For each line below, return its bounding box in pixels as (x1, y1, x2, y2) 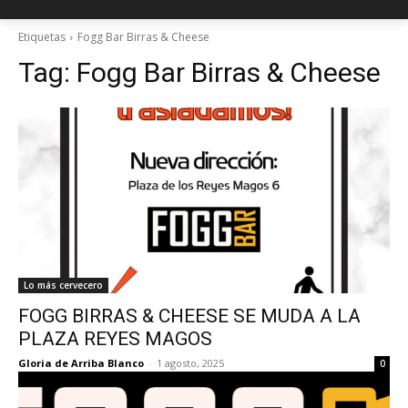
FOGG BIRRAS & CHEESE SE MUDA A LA (18, 305, 361, 327)
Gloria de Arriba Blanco (18, 356, 144, 370)
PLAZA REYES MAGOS (18, 328, 212, 350)
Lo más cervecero (24, 279, 103, 291)
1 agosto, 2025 (157, 356, 224, 370)
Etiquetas (18, 29, 66, 45)
